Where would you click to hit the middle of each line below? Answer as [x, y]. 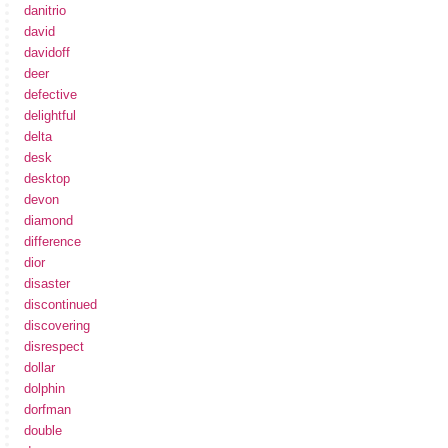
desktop [47, 178]
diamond [48, 220]
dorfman [47, 409]
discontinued [60, 304]
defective [50, 94]
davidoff [47, 52]
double [43, 430]
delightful [50, 115]
